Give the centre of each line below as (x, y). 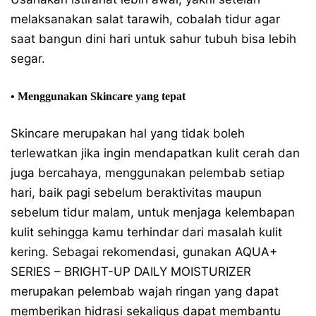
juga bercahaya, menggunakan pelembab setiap (147, 172)
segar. (28, 58)
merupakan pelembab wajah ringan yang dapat (145, 291)
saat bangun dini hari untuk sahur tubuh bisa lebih (153, 38)
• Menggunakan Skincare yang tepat (98, 96)
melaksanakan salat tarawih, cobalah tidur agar (145, 19)
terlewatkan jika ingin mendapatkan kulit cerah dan (155, 153)
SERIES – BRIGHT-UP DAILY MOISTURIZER (131, 271)
